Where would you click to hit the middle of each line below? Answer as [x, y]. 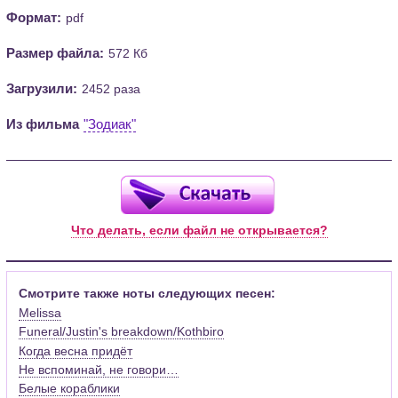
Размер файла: [56, 52]
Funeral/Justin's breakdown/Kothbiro [122, 332]
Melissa [40, 312]
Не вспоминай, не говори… [99, 369]
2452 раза [111, 88]
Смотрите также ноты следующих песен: [147, 294]
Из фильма [43, 123]
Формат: [34, 17]
